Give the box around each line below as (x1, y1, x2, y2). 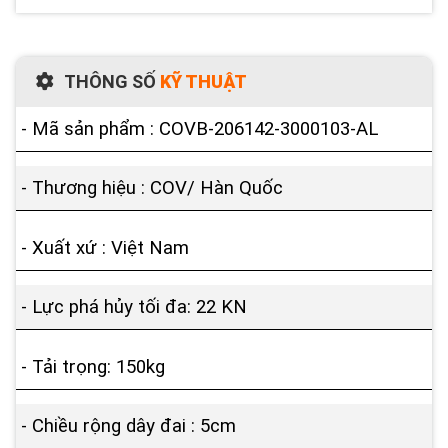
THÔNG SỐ (64, 70, 160, 92)
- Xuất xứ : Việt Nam (21, 236, 189, 259)
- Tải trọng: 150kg (21, 355, 165, 378)
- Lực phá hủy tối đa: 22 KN (21, 296, 247, 319)
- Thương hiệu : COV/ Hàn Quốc (21, 177, 283, 200)
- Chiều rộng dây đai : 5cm (21, 415, 236, 438)
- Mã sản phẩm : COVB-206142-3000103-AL (21, 117, 378, 140)
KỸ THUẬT (160, 70, 247, 92)
